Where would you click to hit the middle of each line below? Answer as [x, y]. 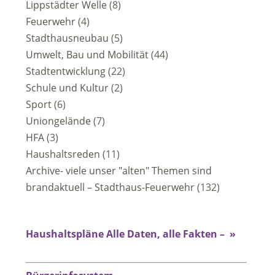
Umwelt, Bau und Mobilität [87, 55]
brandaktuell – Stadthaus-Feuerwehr [110, 187]
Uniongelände [58, 121]
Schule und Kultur [67, 88]
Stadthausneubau [67, 38]
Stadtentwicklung [66, 71]
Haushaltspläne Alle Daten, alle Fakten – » [131, 234]
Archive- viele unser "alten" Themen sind [119, 171]
